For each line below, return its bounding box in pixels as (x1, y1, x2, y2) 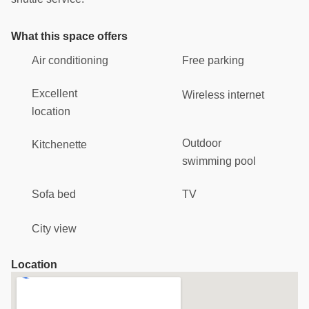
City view (32, 222, 77, 235)
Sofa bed (32, 188, 76, 200)
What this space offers (11, 30, 128, 42)
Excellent (32, 87, 77, 99)
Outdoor (182, 137, 221, 149)
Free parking (182, 54, 244, 66)
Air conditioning (32, 54, 108, 66)
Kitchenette (32, 138, 87, 150)
